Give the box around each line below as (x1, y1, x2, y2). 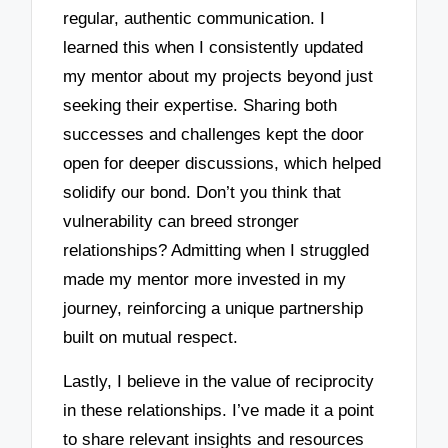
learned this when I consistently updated (63, 37, 364, 57)
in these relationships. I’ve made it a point (63, 401, 375, 421)
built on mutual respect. (63, 327, 239, 347)
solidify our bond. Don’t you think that (63, 182, 342, 202)
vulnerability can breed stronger (63, 211, 300, 231)
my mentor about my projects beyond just (63, 66, 374, 86)
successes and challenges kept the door (63, 124, 365, 144)
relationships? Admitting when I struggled (63, 240, 370, 260)
